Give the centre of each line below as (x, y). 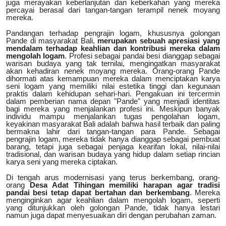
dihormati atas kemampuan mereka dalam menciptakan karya (113, 79)
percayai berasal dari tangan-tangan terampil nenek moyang (113, 10)
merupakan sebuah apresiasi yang (159, 41)
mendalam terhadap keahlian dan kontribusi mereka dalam (113, 48)
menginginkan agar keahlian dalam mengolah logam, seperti (113, 200)
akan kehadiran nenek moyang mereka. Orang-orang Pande (113, 71)
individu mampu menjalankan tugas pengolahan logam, (113, 117)
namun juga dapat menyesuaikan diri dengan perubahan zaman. (111, 215)
